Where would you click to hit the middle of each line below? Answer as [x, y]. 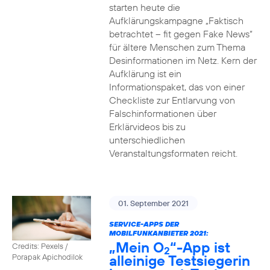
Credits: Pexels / [40, 246]
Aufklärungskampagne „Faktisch [176, 20]
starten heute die [144, 7]
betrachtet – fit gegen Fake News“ [181, 34]
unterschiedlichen [147, 140]
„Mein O [136, 247]
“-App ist [200, 247]
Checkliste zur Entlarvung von [172, 100]
